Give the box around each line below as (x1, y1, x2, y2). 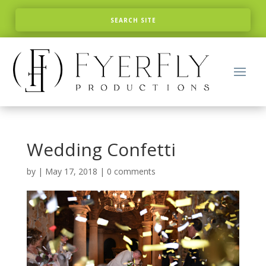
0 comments (106, 165, 156, 177)
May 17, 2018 (45, 165, 97, 177)
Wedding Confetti (26, 137, 176, 161)
